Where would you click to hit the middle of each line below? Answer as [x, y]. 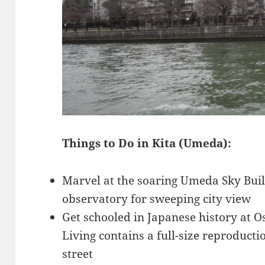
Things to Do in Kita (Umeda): [147, 143]
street [78, 253]
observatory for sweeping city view [157, 198]
